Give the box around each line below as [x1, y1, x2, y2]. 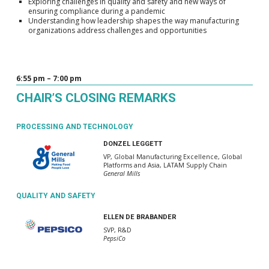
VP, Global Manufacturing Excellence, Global [103, 152, 242, 161]
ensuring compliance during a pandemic [28, 5, 165, 16]
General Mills [103, 169, 141, 178]
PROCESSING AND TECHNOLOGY [16, 122, 133, 131]
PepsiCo [103, 234, 125, 243]
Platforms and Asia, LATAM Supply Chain [103, 160, 227, 169]
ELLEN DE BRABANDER [103, 213, 177, 222]
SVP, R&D [103, 225, 131, 234]
